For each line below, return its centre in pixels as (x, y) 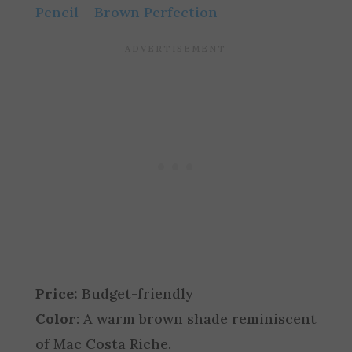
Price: (56, 293)
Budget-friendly (135, 293)
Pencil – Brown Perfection (126, 12)
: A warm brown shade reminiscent (196, 319)
